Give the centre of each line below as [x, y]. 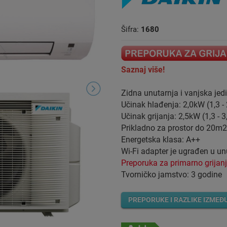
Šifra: [131, 30]
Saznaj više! [143, 70]
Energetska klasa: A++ [161, 140]
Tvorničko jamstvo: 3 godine [172, 175]
